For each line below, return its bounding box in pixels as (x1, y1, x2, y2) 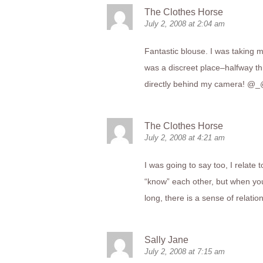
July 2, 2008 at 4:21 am (144, 133, 225, 142)
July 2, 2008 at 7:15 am (144, 247, 225, 256)
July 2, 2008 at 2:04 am (144, 19, 225, 28)
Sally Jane (144, 235, 188, 245)
